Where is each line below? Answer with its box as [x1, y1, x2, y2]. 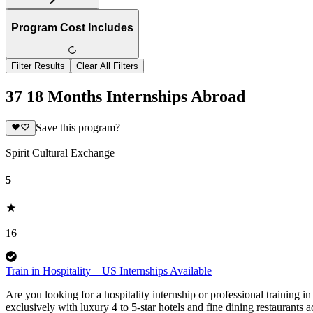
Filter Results [11, 61, 65, 72]
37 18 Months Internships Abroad [6, 87, 245, 105]
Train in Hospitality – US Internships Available [6, 264, 212, 277]
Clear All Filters [76, 61, 138, 72]
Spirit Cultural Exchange [6, 147, 115, 159]
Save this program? [35, 122, 120, 134]
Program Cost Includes [11, 22, 133, 34]
